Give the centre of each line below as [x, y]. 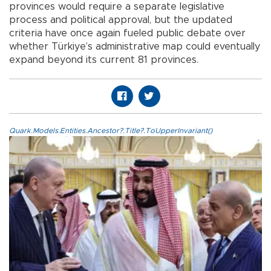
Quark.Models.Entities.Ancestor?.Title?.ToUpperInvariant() [111, 131]
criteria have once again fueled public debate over [127, 34]
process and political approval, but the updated [121, 20]
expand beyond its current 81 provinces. [104, 60]
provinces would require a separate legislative [117, 7]
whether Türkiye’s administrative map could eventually [135, 47]
